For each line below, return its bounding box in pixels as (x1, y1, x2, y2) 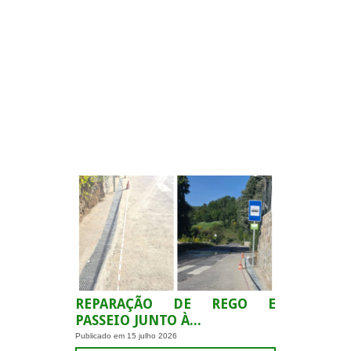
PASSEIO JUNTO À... (75, 312, 201, 328)
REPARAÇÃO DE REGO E (75, 295, 276, 312)
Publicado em (75, 331, 127, 340)
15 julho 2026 (127, 331, 177, 340)
